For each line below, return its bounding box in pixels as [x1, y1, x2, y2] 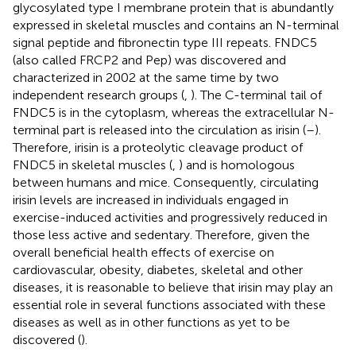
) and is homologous [179, 157, 295, 172]
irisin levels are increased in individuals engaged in [13, 192, 288, 207]
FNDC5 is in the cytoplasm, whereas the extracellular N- [13, 104, 335, 120]
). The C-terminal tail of [191, 87, 322, 103]
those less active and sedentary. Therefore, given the [13, 226, 310, 242]
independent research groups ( [13, 87, 184, 103]
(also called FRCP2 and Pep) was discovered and [13, 52, 286, 68]
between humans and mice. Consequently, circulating [13, 174, 319, 190]
